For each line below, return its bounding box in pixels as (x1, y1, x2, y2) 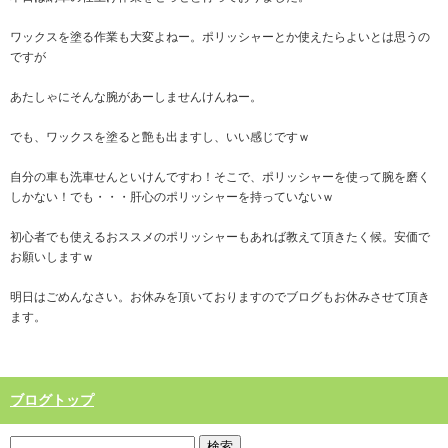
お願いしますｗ (10, 250, 94, 265)
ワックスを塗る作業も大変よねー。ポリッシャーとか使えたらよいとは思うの (10, 30, 430, 45)
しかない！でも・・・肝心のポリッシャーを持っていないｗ (10, 190, 334, 205)
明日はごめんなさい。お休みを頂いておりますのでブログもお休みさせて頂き (10, 290, 430, 305)
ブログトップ (10, 393, 94, 409)
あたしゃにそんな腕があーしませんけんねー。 (10, 90, 262, 105)
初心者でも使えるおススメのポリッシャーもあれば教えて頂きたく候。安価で (10, 230, 430, 245)
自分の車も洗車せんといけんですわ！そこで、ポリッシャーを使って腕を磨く (10, 170, 430, 185)
